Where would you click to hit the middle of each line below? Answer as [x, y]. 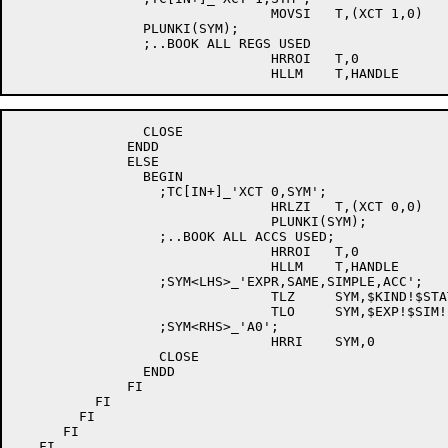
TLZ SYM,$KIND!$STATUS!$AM [143, 296]
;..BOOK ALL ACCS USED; [79, 236]
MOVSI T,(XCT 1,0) [143, 13]
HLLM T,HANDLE [143, 266]
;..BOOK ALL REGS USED [79, 43]
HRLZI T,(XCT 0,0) [143, 206]
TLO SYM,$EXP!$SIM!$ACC [143, 311]
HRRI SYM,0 [143, 341]
